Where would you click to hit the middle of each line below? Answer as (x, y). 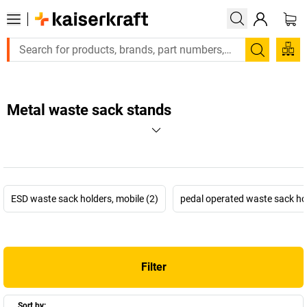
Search (278, 59)
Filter (153, 267)
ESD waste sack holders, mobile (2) (85, 199)
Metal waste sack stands (89, 110)
